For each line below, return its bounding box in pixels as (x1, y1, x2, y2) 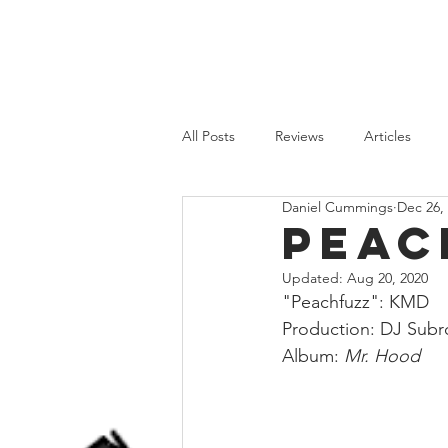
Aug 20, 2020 (347, 269, 428, 287)
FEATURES (308, 36, 409, 55)
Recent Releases (332, 206, 434, 225)
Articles (364, 126, 411, 145)
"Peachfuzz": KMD (282, 291, 429, 313)
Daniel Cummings (282, 198, 393, 216)
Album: (282, 345, 344, 367)
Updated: (282, 269, 347, 287)
